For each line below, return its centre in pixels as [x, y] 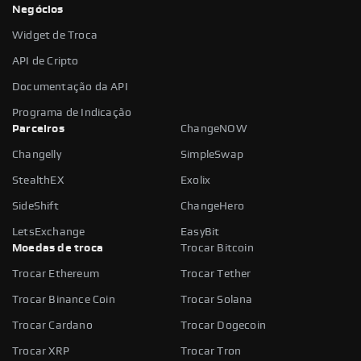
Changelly [37, 154]
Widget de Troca [55, 35]
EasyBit [200, 232]
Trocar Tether [216, 274]
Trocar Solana [217, 299]
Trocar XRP [41, 351]
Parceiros [38, 129]
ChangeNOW [214, 129]
